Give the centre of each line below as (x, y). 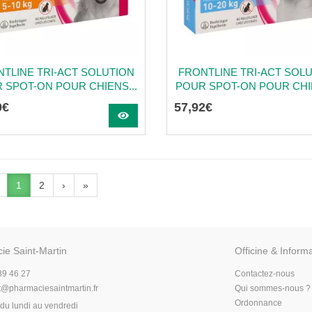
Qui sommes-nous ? (272, 288)
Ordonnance (258, 303)
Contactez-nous (264, 274)
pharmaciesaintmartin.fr (53, 288)
